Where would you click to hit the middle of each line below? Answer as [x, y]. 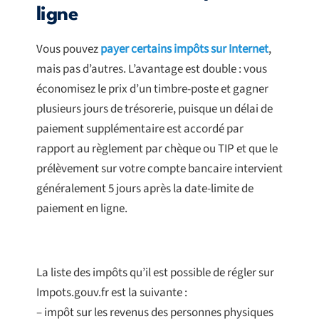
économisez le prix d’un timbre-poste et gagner [152, 89]
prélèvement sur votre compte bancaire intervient [159, 169]
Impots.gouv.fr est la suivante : [112, 293]
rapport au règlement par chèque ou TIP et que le [157, 149]
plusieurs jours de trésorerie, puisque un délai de [155, 109]
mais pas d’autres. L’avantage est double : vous [152, 69]
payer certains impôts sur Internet [184, 49]
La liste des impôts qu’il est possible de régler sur [155, 273]
